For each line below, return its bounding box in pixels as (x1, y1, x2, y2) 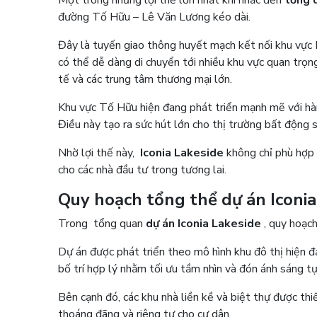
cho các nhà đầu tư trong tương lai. (58, 161, 233, 178)
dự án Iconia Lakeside (146, 215, 262, 231)
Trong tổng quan (58, 215, 146, 231)
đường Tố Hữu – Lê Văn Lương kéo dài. (58, 8, 257, 25)
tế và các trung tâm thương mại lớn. (58, 71, 238, 87)
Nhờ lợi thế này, (58, 144, 141, 161)
